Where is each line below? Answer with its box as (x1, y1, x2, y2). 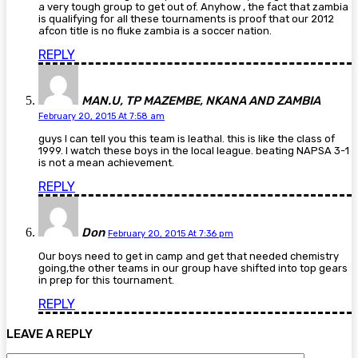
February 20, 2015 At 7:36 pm (108, 229, 233, 240)
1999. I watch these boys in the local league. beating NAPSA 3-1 (38, 145, 349, 157)
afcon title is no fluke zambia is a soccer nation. (38, 25, 272, 38)
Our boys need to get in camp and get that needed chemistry (38, 250, 339, 263)
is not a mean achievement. (38, 157, 174, 169)
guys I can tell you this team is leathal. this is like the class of (38, 133, 335, 145)
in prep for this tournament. (38, 274, 174, 287)
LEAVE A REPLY (6, 327, 93, 342)
